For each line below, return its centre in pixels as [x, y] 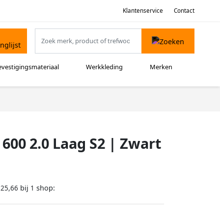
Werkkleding [105, 67]
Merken [161, 67]
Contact [184, 10]
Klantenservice [143, 10]
